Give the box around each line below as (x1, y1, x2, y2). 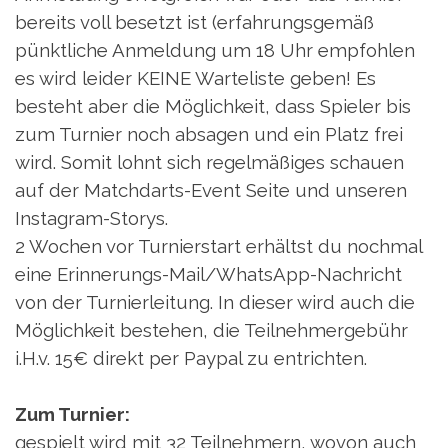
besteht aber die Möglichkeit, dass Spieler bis (15, 95, 411, 118)
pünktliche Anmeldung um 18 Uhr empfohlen (15, 39, 415, 62)
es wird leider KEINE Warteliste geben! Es (15, 67, 376, 90)
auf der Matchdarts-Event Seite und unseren (15, 179, 407, 202)
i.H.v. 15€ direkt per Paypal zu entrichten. (15, 347, 367, 370)
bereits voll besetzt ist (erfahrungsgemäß (15, 11, 374, 34)
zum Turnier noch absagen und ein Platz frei (15, 123, 403, 146)
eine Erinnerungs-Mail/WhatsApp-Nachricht (15, 263, 402, 286)
